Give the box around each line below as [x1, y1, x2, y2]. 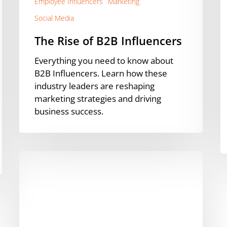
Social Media [34, 13, 74, 23]
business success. [34, 105, 103, 118]
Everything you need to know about [34, 55, 173, 67]
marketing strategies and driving [34, 93, 161, 105]
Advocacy [19, 164, 56, 176]
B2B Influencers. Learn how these [34, 67, 167, 80]
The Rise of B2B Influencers [34, 33, 182, 49]
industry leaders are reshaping [34, 80, 155, 92]
